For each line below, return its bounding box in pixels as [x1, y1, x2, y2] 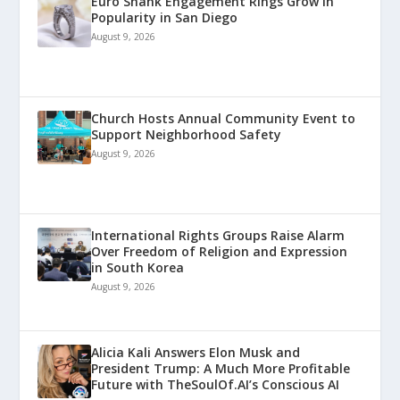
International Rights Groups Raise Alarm [91, 226, 346, 244]
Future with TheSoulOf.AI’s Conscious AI [91, 375, 340, 393]
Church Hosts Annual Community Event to [91, 109, 356, 127]
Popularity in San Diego [91, 8, 238, 26]
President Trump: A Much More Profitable [91, 359, 351, 377]
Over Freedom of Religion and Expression [91, 242, 348, 260]
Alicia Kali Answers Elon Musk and [91, 343, 301, 361]
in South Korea [91, 258, 185, 276]
